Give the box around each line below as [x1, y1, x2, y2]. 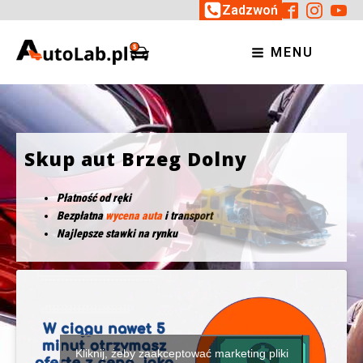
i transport [162, 209, 212, 223]
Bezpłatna [57, 209, 105, 223]
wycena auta [105, 209, 162, 223]
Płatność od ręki [57, 191, 131, 205]
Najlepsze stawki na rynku [57, 227, 177, 241]
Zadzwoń [222, 2, 278, 18]
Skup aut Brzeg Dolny [24, 146, 247, 173]
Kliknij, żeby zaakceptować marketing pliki [75, 347, 288, 361]
